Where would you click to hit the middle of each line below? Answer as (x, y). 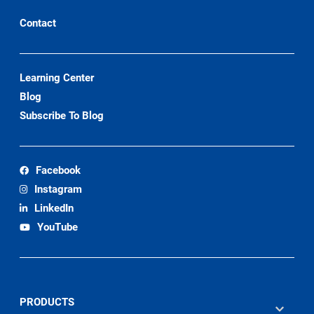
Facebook (59, 171)
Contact (38, 23)
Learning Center (57, 78)
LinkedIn (54, 209)
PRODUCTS (47, 302)
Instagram (59, 190)
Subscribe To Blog (62, 116)
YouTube (58, 227)
